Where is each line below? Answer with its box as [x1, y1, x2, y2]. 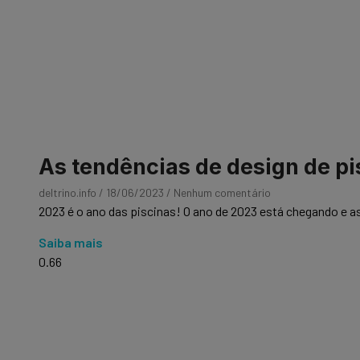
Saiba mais [39, 234, 103, 250]
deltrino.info [39, 186, 99, 200]
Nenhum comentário [171, 186, 271, 200]
